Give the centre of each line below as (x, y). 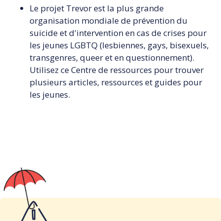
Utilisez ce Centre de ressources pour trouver (117, 70)
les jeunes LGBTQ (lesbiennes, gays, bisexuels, (119, 45)
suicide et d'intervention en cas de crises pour (118, 33)
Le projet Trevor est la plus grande (97, 8)
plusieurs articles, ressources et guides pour (116, 82)
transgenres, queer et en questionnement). (112, 57)
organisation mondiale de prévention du (109, 20)
